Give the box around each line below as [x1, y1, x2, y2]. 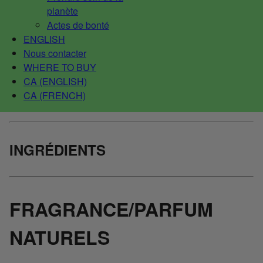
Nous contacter [23, 46, 86, 60]
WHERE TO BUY [23, 60, 96, 74]
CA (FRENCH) [23, 88, 86, 102]
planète [47, 4, 78, 18]
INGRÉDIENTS [9, 139, 106, 160]
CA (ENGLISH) [23, 74, 87, 88]
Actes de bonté [47, 18, 109, 32]
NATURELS [9, 223, 110, 251]
